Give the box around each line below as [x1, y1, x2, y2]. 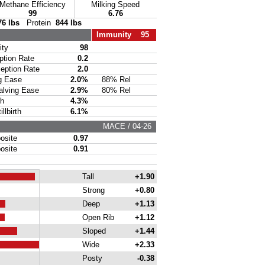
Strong [79, 186, 105, 195]
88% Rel [101, 75, 131, 84]
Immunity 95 [96, 30, 149, 39]
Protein [19, 18, 56, 27]
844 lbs [55, 18, 82, 27]
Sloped [79, 227, 106, 235]
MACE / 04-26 [102, 122, 156, 131]
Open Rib [79, 213, 114, 222]
